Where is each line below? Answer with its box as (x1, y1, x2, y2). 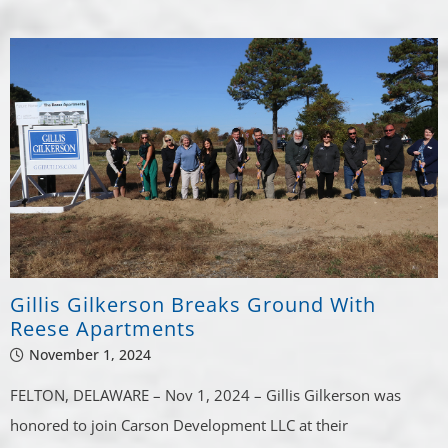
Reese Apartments (10, 315, 197, 343)
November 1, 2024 (29, 345, 152, 365)
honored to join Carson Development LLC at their (10, 415, 349, 436)
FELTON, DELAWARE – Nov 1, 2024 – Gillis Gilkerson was (10, 385, 402, 406)
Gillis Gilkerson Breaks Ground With (10, 291, 377, 319)
